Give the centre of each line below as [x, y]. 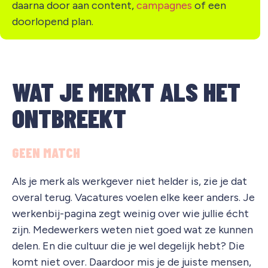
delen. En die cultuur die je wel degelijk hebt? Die [128, 246]
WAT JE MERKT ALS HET [126, 91]
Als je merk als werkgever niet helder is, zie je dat [130, 181]
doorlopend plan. [53, 22]
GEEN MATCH [46, 152]
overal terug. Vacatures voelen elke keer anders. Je [133, 197]
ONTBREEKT [69, 117]
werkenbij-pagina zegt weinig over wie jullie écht [130, 213]
